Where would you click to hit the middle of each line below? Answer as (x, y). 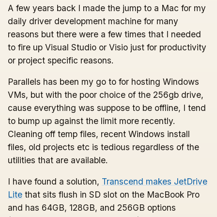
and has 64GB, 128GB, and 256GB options (92, 208)
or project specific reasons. (61, 60)
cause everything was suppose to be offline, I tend (107, 108)
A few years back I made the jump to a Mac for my (107, 8)
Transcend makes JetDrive (155, 182)
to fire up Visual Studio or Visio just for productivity (107, 47)
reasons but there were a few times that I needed (104, 34)
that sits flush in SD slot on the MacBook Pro (111, 195)
